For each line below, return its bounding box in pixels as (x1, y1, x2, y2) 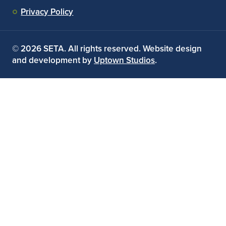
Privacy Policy (21, 5, 74, 18)
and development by (12, 53, 94, 67)
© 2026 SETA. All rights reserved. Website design (12, 42, 202, 55)
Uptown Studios (94, 53, 155, 67)
